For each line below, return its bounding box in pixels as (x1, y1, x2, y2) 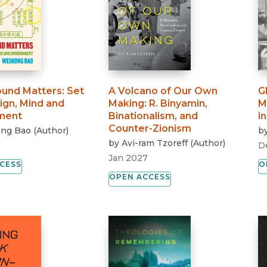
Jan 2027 (108, 152, 148, 163)
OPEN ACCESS (109, 172, 171, 181)
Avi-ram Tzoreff (122, 137, 188, 148)
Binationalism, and (108, 110, 198, 122)
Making (108, 97, 145, 109)
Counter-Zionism (108, 122, 192, 134)
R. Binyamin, (149, 97, 208, 109)
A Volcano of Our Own (108, 85, 218, 97)
